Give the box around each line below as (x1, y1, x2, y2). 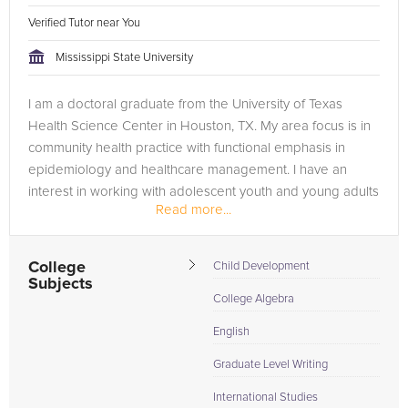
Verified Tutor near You (28, 17, 143, 29)
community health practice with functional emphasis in (28, 141, 345, 155)
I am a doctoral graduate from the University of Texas (28, 97, 342, 111)
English (213, 326, 250, 338)
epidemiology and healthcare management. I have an (28, 163, 347, 177)
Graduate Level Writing (213, 359, 328, 371)
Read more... (156, 203, 231, 217)
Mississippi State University (56, 52, 193, 64)
